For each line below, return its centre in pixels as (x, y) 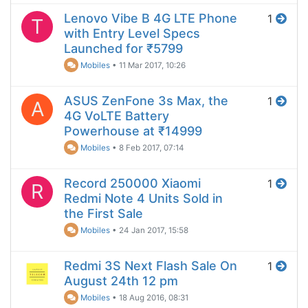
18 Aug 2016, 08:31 (154, 297)
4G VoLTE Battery (117, 115)
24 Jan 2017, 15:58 (154, 230)
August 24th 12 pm (121, 280)
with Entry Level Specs (132, 33)
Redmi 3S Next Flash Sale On (151, 265)
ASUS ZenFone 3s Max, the (146, 100)
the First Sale (103, 213)
